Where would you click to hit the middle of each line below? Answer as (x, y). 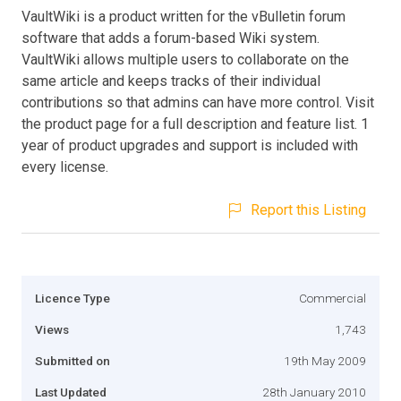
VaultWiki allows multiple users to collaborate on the (185, 59)
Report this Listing (308, 209)
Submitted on (73, 360)
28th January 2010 (314, 392)
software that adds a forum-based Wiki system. (171, 38)
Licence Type (73, 298)
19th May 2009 (325, 360)
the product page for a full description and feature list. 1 (195, 124)
